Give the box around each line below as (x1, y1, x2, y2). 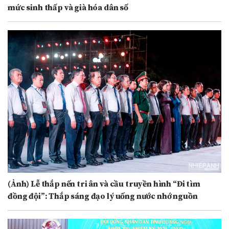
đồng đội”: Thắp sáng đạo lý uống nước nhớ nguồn (8, 191, 198, 201)
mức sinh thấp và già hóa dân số (8, 2, 129, 13)
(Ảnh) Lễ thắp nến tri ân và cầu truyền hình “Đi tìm (8, 178, 200, 189)
